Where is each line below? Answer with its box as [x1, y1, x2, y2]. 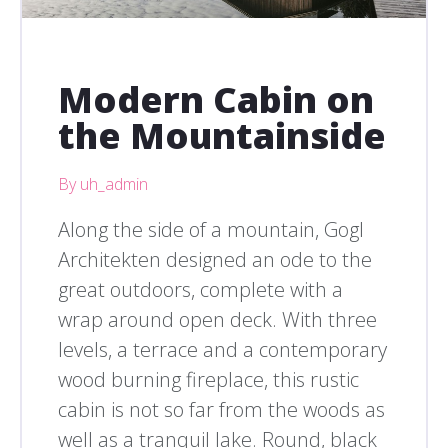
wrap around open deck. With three [58, 306, 377, 334]
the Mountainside [58, 111, 386, 161]
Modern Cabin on [58, 75, 374, 125]
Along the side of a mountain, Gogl [58, 216, 364, 244]
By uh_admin [58, 173, 148, 196]
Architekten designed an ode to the [58, 246, 372, 274]
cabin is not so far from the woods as [58, 396, 385, 424]
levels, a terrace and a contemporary [58, 336, 387, 364]
